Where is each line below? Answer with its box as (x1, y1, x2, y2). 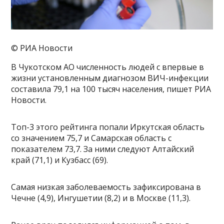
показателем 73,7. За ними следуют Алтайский (11, 143, 194, 155)
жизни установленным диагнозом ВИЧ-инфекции (11, 72, 209, 84)
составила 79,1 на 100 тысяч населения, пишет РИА (11, 83, 211, 95)
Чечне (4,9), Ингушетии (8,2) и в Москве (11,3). (11, 192, 191, 204)
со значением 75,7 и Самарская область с (11, 132, 172, 144)
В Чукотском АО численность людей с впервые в (11, 61, 204, 73)
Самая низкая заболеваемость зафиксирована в (11, 181, 201, 193)
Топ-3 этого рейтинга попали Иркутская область (11, 121, 205, 133)
